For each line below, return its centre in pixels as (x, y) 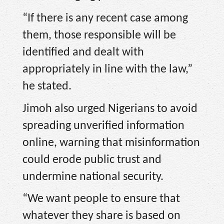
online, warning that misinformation (111, 143)
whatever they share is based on (101, 216)
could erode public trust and (92, 160)
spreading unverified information (103, 126)
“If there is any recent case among (105, 18)
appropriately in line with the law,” (107, 69)
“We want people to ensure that (101, 199)
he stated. (47, 86)
